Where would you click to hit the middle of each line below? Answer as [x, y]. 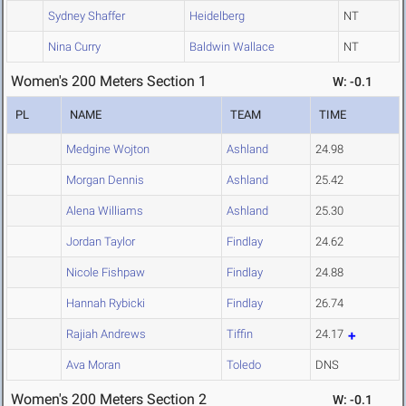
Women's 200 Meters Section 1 [109, 82]
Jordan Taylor [101, 242]
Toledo [244, 365]
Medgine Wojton [108, 150]
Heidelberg [217, 16]
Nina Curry [74, 47]
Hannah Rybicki [106, 304]
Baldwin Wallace [232, 47]
